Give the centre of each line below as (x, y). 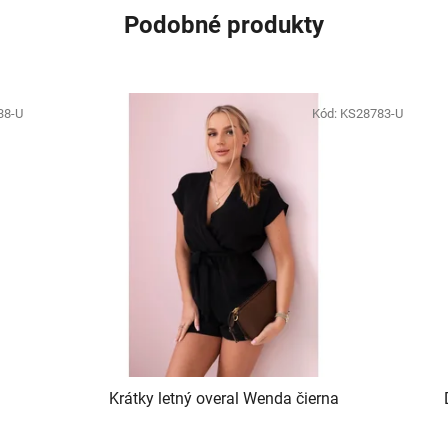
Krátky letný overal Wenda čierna (223, 398)
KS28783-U (371, 114)
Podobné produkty (224, 25)
